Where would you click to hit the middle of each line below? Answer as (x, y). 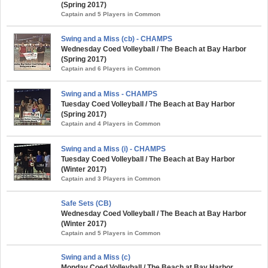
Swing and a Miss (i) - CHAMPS (113, 149)
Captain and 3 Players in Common (111, 178)
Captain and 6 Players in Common (111, 68)
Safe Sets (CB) (86, 203)
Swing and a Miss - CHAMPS (109, 94)
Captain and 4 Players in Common (111, 123)
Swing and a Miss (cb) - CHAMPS (117, 39)
